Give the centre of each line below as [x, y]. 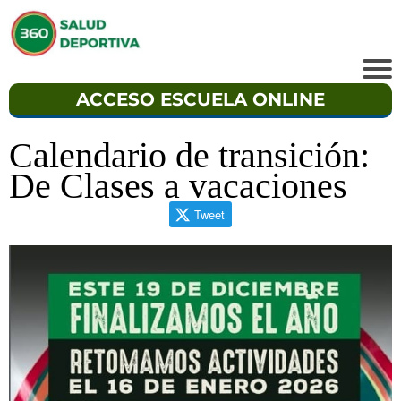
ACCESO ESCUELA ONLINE [200, 100]
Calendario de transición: [189, 156]
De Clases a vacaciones [178, 186]
